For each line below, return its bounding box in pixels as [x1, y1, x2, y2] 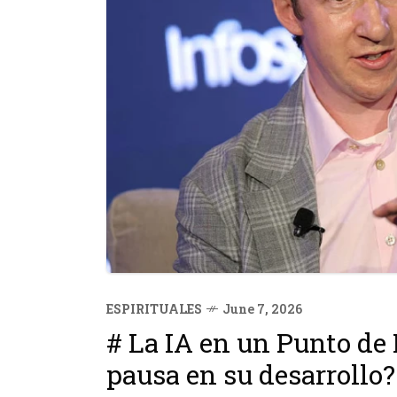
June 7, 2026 [222, 300, 302, 317]
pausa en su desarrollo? [106, 356, 395, 392]
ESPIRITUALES [106, 300, 202, 317]
